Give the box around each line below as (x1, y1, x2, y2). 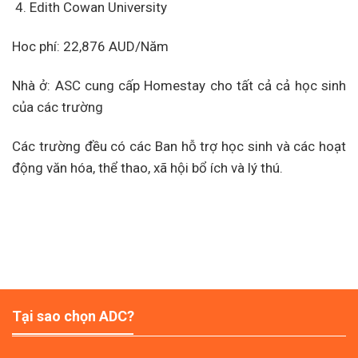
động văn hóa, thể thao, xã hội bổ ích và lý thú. (12, 160, 283, 177)
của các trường (12, 99, 103, 116)
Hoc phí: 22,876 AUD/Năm (12, 38, 169, 55)
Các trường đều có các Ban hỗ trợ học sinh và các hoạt (12, 138, 346, 155)
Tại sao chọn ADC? (12, 307, 134, 324)
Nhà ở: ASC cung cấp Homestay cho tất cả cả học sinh (12, 78, 346, 94)
